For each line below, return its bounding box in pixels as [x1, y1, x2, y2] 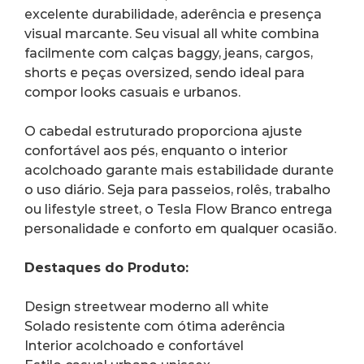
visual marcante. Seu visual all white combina [24, 25, 323, 41]
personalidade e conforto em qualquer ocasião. [24, 220, 336, 236]
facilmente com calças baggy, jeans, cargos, [24, 45, 316, 61]
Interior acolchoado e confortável [24, 337, 244, 353]
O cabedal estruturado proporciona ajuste [24, 123, 305, 139]
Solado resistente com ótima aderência [24, 318, 285, 334]
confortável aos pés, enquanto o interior [24, 142, 291, 158]
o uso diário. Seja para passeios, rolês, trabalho [24, 181, 334, 197]
